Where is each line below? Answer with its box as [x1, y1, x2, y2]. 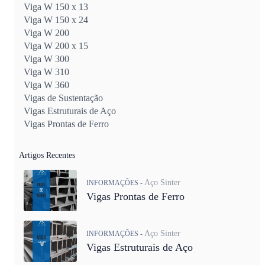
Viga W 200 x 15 [24, 40, 88, 51]
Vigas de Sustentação [24, 92, 103, 103]
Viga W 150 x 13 [24, 1, 88, 12]
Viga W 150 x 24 [24, 14, 88, 25]
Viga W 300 [24, 53, 69, 64]
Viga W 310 [24, 66, 69, 77]
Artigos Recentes [19, 150, 75, 160]
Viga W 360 [24, 79, 69, 90]
